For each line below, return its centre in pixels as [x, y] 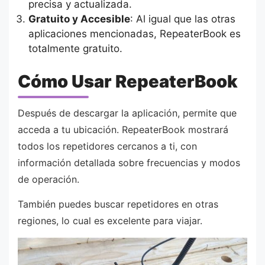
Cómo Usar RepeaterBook [128, 82]
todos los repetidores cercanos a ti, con [107, 146]
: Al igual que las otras [182, 19]
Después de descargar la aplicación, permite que [127, 113]
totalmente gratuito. [75, 49]
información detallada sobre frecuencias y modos [129, 163]
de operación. [49, 180]
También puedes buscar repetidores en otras [118, 204]
